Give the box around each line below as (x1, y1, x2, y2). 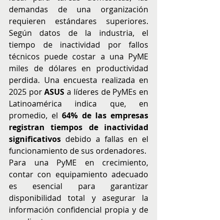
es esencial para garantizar (9, 181, 148, 192)
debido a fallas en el (61, 134, 148, 144)
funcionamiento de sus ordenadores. (9, 145, 146, 156)
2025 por (9, 86, 45, 97)
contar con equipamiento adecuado (9, 169, 148, 180)
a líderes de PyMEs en (64, 86, 149, 97)
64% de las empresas (62, 110, 149, 121)
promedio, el (9, 110, 62, 121)
